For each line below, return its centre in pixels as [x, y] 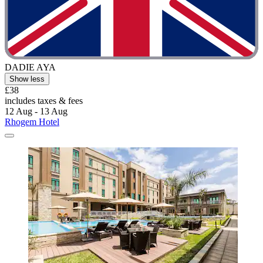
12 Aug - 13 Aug [36, 112]
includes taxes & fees [44, 101]
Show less [27, 79]
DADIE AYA [30, 68]
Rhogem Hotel [32, 122]
